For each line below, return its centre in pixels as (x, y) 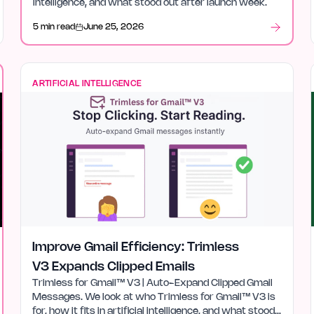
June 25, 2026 (114, 27)
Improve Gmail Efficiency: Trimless (136, 247)
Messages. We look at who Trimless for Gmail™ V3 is (154, 298)
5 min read (54, 27)
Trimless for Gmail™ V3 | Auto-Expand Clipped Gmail (153, 284)
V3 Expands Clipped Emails (114, 267)
